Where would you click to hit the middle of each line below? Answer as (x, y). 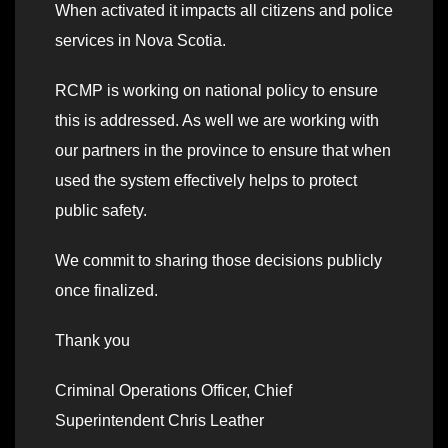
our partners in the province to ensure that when (223, 150)
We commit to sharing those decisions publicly (218, 260)
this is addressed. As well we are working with (217, 120)
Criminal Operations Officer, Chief (173, 390)
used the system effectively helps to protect (206, 180)
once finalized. (106, 290)
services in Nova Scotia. (140, 40)
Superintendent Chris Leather (159, 420)
